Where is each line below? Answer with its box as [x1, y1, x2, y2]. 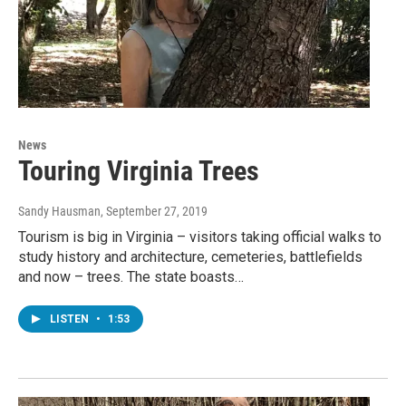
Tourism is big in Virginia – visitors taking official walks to [18, 228, 382, 246]
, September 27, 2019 [101, 204, 208, 219]
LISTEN [50, 313, 92, 326]
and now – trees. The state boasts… [18, 268, 244, 286]
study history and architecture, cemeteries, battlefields [18, 248, 362, 266]
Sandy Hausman [18, 204, 101, 219]
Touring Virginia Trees [18, 155, 259, 188]
